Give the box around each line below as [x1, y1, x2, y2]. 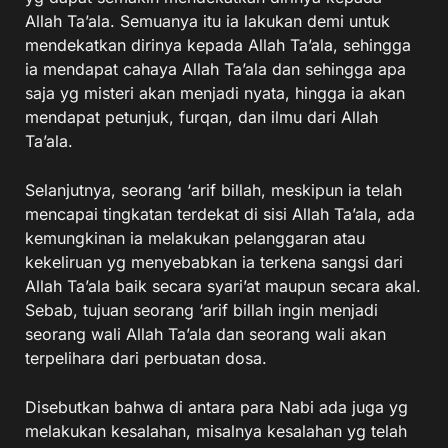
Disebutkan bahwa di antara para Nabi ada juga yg [25, 397, 408, 417]
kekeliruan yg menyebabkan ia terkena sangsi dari [25, 252, 403, 272]
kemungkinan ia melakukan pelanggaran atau [25, 228, 365, 248]
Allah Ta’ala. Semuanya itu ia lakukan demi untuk [25, 11, 390, 31]
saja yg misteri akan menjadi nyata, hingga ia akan [25, 83, 405, 103]
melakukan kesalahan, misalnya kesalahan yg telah [25, 421, 407, 441]
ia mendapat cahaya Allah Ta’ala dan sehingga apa [25, 59, 406, 79]
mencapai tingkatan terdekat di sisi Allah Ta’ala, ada [25, 204, 415, 224]
